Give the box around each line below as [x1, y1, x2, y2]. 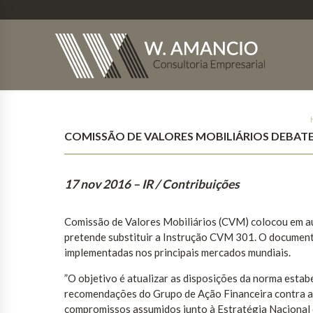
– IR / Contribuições [133, 177, 240, 192]
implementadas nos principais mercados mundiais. [64, 246, 291, 259]
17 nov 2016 [64, 177, 131, 192]
